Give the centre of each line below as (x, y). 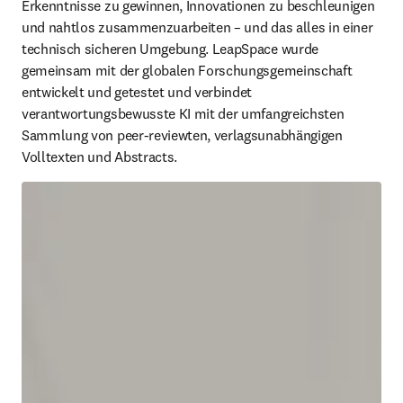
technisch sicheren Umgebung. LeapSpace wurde (170, 49)
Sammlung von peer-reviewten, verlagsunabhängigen (182, 135)
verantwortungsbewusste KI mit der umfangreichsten (183, 113)
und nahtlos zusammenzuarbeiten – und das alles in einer (197, 27)
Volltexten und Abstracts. (101, 157)
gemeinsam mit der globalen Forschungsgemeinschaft (187, 70)
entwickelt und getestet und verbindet (137, 92)
